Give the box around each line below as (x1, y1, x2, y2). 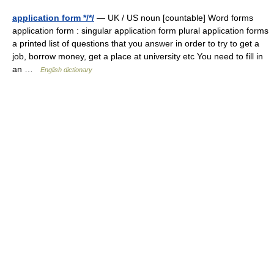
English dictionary (40, 66, 92, 73)
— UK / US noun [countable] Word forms (94, 13, 253, 23)
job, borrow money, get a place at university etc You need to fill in (12, 51, 263, 61)
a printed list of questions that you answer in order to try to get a (12, 39, 259, 48)
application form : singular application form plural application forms (12, 26, 268, 35)
